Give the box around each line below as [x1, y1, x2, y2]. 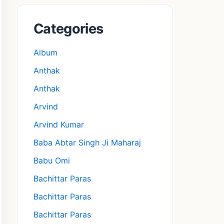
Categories [33, 20, 103, 37]
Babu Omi [33, 155, 70, 166]
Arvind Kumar [33, 119, 84, 130]
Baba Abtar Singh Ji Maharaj [33, 137, 141, 148]
